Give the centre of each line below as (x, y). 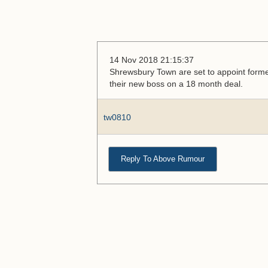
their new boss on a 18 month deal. (176, 84)
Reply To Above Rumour (163, 159)
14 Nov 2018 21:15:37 (152, 60)
